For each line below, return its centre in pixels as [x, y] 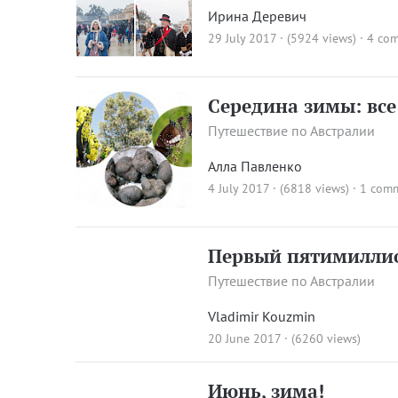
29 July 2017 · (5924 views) [283, 39]
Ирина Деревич [258, 16]
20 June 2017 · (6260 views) [285, 338]
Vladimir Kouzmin [262, 316]
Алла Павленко [255, 166]
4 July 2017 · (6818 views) [279, 188]
